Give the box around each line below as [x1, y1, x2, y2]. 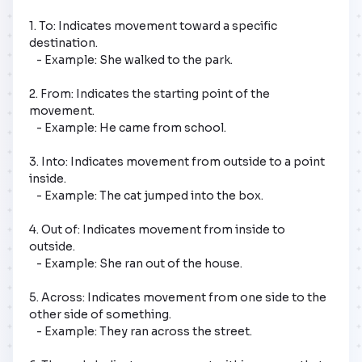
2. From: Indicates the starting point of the [29, 86, 270, 101]
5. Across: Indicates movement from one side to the [29, 289, 326, 305]
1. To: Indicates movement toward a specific [29, 18, 277, 33]
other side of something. [29, 306, 171, 322]
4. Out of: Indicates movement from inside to [29, 221, 285, 237]
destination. [29, 35, 98, 50]
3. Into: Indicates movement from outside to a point [29, 154, 325, 169]
